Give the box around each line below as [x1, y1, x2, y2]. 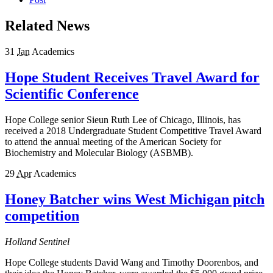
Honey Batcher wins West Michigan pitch [5, 191, 264, 207]
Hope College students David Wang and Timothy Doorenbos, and [5, 257, 258, 268]
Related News [5, 18, 90, 34]
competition [5, 207, 79, 224]
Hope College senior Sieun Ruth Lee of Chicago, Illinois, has [5, 114, 241, 125]
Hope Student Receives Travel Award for [5, 69, 260, 86]
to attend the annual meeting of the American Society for [5, 136, 221, 147]
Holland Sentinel [5, 236, 69, 247]
